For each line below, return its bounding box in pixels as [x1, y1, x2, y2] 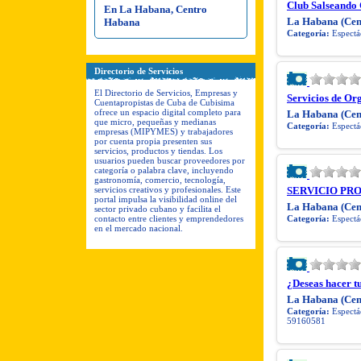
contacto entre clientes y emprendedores [94, 213, 243, 223]
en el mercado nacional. [94, 222, 183, 233]
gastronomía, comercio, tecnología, [94, 174, 226, 185]
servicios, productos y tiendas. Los [94, 145, 222, 156]
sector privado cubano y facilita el [94, 203, 221, 214]
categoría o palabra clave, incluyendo [94, 164, 234, 175]
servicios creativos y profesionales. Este [94, 184, 241, 194]
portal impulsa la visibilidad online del [94, 193, 237, 204]
